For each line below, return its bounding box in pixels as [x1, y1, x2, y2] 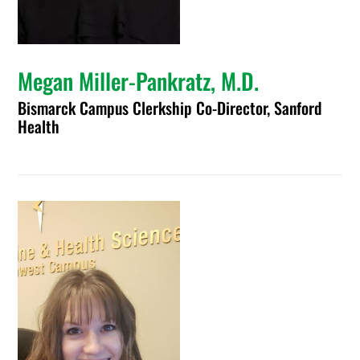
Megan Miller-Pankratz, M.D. [18, 64, 260, 97]
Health [18, 114, 60, 138]
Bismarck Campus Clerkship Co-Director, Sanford [18, 96, 322, 120]
